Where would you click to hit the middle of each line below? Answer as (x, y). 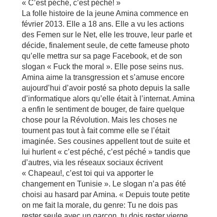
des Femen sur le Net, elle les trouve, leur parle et (107, 35)
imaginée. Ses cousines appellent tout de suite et (106, 141)
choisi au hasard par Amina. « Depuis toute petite (106, 194)
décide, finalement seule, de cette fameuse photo (105, 45)
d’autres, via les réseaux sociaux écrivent (92, 163)
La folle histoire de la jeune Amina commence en (105, 13)
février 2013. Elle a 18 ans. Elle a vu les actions (103, 24)
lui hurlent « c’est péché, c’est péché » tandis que (106, 152)
